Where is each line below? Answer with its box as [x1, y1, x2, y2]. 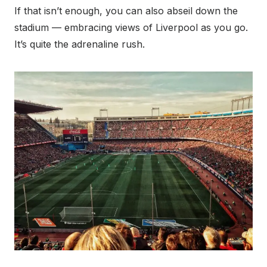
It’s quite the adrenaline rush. [14, 38, 145, 51]
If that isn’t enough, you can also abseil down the [14, 5, 238, 17]
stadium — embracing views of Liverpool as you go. [14, 21, 248, 34]
